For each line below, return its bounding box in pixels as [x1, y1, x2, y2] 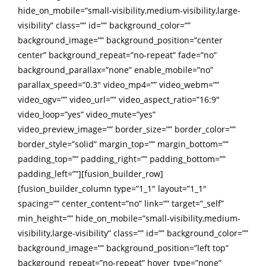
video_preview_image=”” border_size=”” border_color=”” [18, 123, 236, 135]
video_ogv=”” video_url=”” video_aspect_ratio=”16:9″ [18, 94, 220, 106]
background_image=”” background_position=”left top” [18, 242, 229, 254]
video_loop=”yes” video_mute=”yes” [18, 109, 156, 121]
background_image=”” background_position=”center [18, 34, 223, 46]
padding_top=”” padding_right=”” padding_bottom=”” [18, 153, 226, 165]
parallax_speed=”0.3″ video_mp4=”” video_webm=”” [18, 79, 219, 91]
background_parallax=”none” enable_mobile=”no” [18, 64, 213, 76]
